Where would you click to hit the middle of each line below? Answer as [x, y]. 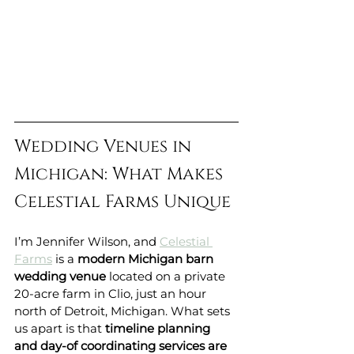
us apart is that [60, 329]
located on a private [167, 277]
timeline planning [159, 329]
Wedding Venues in [105, 147]
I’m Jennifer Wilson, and [87, 242]
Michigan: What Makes [121, 175]
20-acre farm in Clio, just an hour [112, 294]
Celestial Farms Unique [122, 202]
